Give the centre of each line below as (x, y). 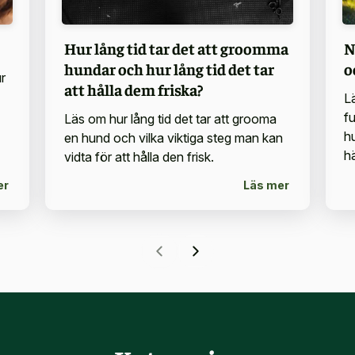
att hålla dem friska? (133, 89)
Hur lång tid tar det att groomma (176, 48)
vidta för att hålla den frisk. (139, 157)
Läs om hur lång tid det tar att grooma (170, 118)
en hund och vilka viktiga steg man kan (173, 137)
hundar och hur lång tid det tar (169, 68)
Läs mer (266, 185)
